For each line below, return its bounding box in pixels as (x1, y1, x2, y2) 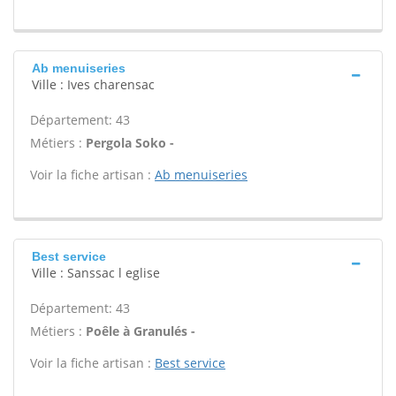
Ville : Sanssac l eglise (32, 264, 160, 281)
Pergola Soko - (86, 134, 174, 151)
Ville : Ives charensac (32, 76, 155, 93)
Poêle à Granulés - (86, 323, 195, 339)
